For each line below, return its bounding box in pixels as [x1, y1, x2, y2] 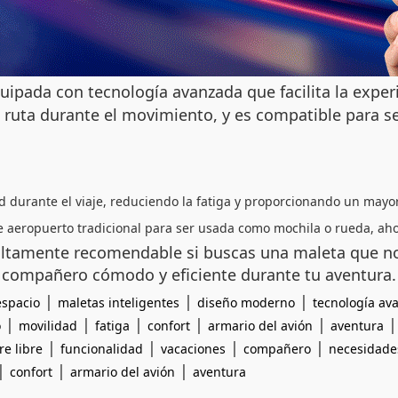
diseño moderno [197, 294, 295, 311]
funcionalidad [60, 340, 143, 357]
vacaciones [161, 340, 226, 357]
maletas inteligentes [58, 294, 179, 311]
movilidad [19, 317, 77, 334]
